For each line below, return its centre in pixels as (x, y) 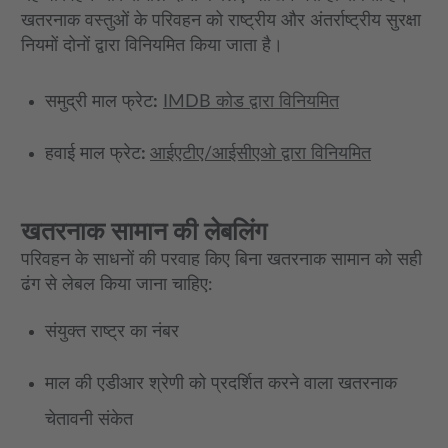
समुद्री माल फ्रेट (99, 102)
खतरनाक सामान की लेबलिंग (144, 232)
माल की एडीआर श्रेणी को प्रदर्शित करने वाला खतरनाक (221, 384)
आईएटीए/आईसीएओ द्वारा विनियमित (260, 154)
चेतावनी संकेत (89, 420)
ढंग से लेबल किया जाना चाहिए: (117, 285)
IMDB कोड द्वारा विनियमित (251, 102)
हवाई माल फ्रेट (93, 154)
